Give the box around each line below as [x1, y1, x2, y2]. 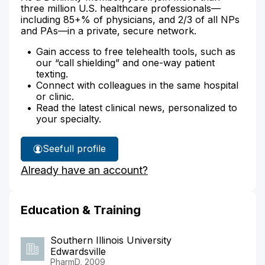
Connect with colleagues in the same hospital [36, 79, 238, 91]
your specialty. [36, 112, 101, 125]
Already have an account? [21, 163, 148, 176]
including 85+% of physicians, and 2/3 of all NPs [21, 13, 240, 25]
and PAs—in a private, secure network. [21, 24, 196, 37]
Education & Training [21, 202, 141, 217]
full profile [60, 143, 106, 154]
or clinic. [36, 90, 74, 102]
